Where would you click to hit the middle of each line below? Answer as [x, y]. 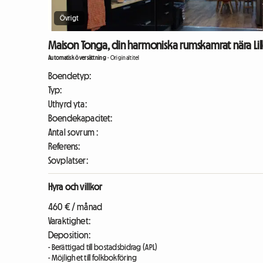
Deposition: [69, 235]
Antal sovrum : [73, 132]
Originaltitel [125, 58]
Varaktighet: [69, 221]
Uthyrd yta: [68, 104]
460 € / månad [75, 207]
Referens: [64, 146]
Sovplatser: [68, 161]
